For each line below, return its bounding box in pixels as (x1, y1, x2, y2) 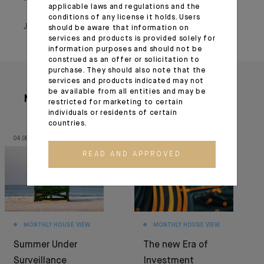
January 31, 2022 (24, 22, 87, 31)
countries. (48, 120, 87, 127)
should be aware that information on (48, 24, 189, 32)
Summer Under (14, 240, 77, 250)
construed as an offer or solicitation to (48, 56, 200, 64)
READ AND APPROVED (82, 150, 181, 158)
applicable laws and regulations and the (48, 3, 200, 11)
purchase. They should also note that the (48, 67, 206, 74)
